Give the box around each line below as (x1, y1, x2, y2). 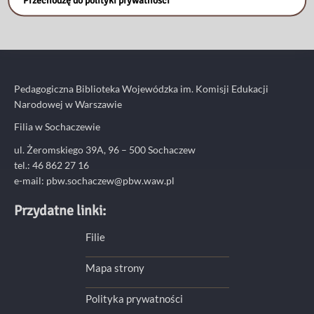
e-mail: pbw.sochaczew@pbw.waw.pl (14, 174, 175, 186)
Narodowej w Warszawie (14, 97, 122, 110)
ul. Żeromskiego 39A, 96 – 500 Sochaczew (14, 143, 196, 156)
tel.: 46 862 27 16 (14, 158, 89, 171)
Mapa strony (85, 261, 144, 274)
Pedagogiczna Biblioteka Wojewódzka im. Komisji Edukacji (14, 82, 268, 95)
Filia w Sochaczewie (14, 121, 100, 133)
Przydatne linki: (14, 202, 106, 220)
